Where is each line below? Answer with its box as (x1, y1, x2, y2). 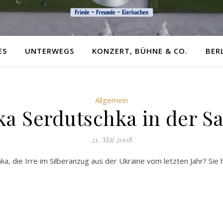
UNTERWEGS (25, 46, 74, 56)
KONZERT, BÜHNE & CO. (92, 46, 188, 56)
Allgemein (95, 95, 128, 105)
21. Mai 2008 (91, 134, 132, 144)
